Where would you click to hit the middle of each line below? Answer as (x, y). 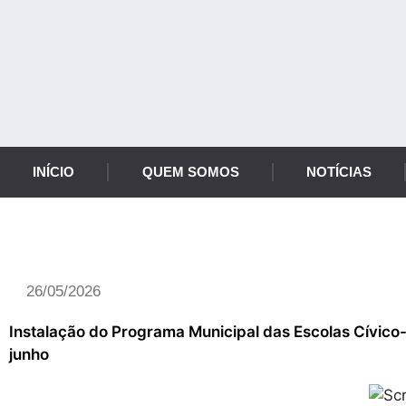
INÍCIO (54, 172)
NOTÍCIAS (339, 172)
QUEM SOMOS (190, 172)
